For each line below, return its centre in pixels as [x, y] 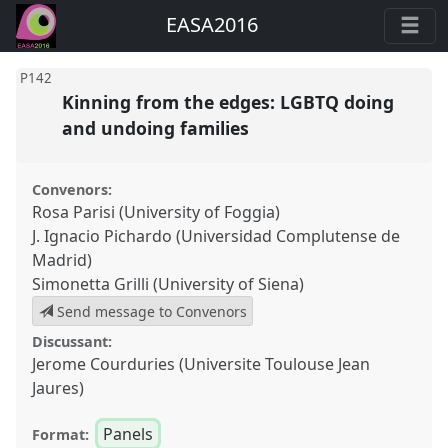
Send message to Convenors [149, 311]
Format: [61, 435]
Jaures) [58, 387]
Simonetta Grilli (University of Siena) [168, 284]
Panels [127, 434]
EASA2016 [212, 25]
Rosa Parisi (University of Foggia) [156, 212]
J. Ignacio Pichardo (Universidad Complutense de [216, 236]
